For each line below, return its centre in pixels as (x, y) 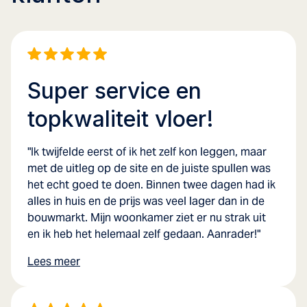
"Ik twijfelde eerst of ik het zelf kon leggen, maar (147, 151)
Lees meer (54, 261)
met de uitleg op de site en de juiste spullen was (149, 168)
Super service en (114, 90)
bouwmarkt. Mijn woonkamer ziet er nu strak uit (147, 217)
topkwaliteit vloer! (121, 119)
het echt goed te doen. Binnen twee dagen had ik (151, 184)
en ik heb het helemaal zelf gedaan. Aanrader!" (144, 234)
